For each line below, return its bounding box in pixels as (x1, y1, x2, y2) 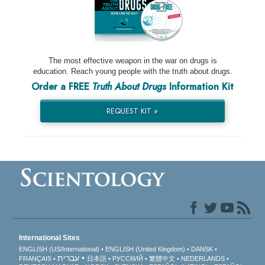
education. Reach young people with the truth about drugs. (33, 67, 232, 76)
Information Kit (166, 80, 234, 94)
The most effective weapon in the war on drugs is (48, 56, 217, 66)
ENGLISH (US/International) (19, 245, 100, 253)
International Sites (19, 234, 80, 243)
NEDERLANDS (181, 255, 225, 263)
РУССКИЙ (112, 255, 144, 263)
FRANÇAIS (19, 255, 52, 263)
